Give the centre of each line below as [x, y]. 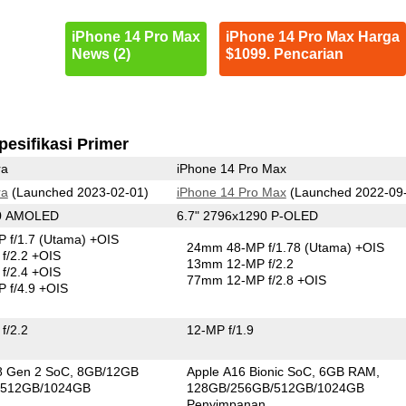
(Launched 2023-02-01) [78, 192]
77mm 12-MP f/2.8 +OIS [257, 280]
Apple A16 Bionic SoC [250, 371]
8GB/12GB [108, 371]
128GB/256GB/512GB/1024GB [276, 387]
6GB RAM [348, 371]
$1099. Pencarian [284, 54]
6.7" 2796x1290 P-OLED [247, 215]
